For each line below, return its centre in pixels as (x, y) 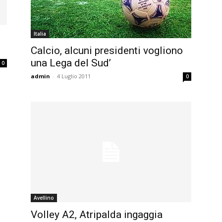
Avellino (44, 197)
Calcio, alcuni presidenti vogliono (107, 50)
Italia (40, 33)
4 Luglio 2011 (74, 76)
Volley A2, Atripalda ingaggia (97, 214)
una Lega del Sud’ (71, 63)
